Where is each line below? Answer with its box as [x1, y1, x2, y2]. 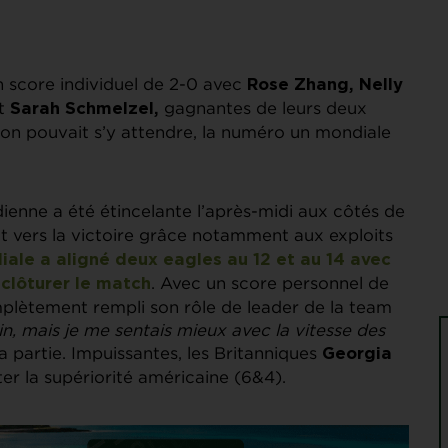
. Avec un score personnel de [151, 273, 389, 292]
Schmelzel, [65, 100, 159, 117]
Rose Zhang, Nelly [247, 76, 403, 93]
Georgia [322, 345, 392, 362]
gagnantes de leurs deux [159, 98, 367, 117]
